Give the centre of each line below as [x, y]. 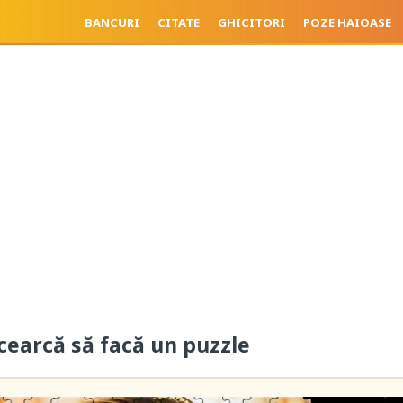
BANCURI [112, 22]
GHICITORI [251, 22]
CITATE [178, 22]
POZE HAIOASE [347, 22]
